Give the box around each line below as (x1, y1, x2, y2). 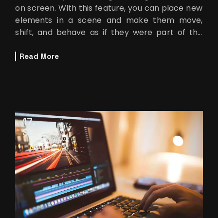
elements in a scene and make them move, (15, 14, 203, 26)
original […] (15, 38, 57, 50)
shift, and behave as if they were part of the (15, 26, 203, 38)
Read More (19, 52, 59, 61)
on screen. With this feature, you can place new (15, 2, 202, 14)
